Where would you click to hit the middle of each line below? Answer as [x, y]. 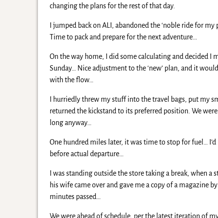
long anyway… [70, 122]
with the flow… [71, 80]
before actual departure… [86, 154]
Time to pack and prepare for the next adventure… [123, 37]
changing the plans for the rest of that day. [112, 6]
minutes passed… [75, 196]
